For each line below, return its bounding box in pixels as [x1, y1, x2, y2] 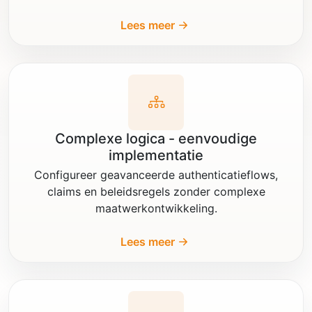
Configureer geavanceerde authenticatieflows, [34, 167, 278, 182]
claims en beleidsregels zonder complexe [47, 184, 265, 198]
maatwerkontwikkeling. [95, 201, 217, 215]
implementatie [109, 146, 203, 164]
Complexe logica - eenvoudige [55, 130, 257, 147]
